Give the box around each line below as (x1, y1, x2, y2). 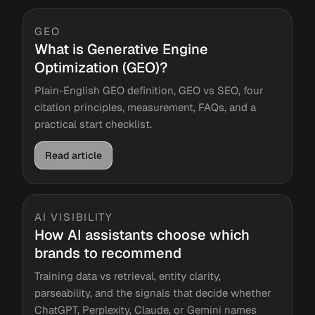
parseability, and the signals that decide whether (34, 286, 271, 300)
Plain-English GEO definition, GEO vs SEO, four (34, 84, 264, 97)
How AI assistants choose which (34, 226, 250, 244)
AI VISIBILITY (34, 210, 113, 224)
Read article (45, 149, 102, 162)
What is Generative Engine (34, 40, 208, 58)
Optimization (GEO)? (34, 58, 167, 77)
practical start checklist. (34, 117, 152, 131)
